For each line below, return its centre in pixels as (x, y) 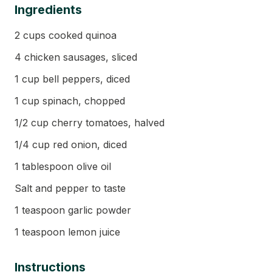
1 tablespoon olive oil (63, 166)
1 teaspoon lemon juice (67, 232)
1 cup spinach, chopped (70, 101)
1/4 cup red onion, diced (71, 144)
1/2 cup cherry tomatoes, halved (90, 123)
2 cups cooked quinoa (66, 35)
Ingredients (48, 10)
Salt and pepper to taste (70, 188)
